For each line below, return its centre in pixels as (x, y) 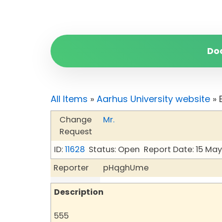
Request (76, 132)
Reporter (71, 168)
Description (79, 192)
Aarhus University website (153, 99)
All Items (69, 99)
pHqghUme (126, 168)
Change (76, 120)
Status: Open (114, 149)
